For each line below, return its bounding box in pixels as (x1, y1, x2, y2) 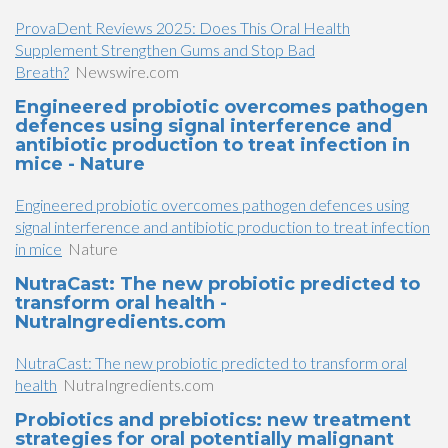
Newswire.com (75, 62, 179, 81)
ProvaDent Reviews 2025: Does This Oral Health (15, 18, 350, 37)
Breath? (15, 62, 69, 81)
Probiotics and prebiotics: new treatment (15, 409, 411, 431)
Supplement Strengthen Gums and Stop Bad (15, 40, 315, 59)
